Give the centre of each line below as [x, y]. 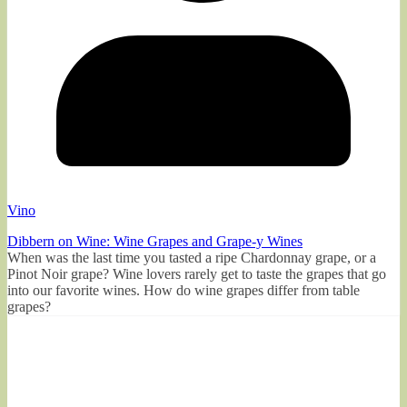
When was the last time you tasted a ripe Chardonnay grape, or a [192, 257]
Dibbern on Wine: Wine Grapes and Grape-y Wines [155, 241]
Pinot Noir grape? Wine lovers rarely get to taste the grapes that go [197, 273]
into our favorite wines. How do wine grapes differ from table [184, 290]
